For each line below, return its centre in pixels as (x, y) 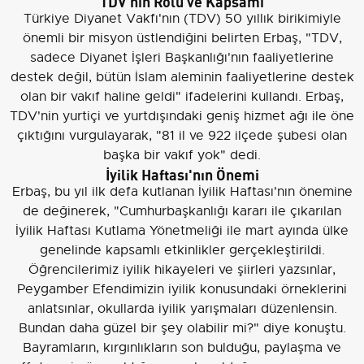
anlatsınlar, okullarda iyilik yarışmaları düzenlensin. (182, 308)
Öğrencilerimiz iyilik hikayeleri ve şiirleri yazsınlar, (182, 269)
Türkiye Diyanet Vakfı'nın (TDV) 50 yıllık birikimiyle (182, 18)
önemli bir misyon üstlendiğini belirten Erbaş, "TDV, (182, 38)
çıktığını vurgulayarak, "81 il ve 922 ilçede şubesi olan (182, 135)
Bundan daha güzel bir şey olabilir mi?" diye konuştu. (182, 328)
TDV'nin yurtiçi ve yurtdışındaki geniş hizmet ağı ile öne (182, 116)
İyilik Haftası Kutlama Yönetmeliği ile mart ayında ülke (182, 230)
